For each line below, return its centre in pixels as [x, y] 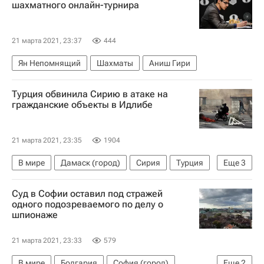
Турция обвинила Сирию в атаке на [90, 94]
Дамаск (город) [90, 163]
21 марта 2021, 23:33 [47, 240]
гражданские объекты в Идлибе [82, 105]
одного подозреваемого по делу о [88, 204]
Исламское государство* [101, 181]
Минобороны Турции [58, 199]
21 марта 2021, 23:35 [47, 140]
